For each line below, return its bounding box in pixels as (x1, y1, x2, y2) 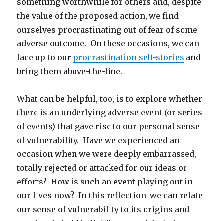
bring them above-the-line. (17, 66, 123, 76)
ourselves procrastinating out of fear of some (17, 25, 198, 35)
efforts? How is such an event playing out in (17, 177, 193, 187)
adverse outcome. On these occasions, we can (17, 38, 200, 49)
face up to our (17, 52, 74, 63)
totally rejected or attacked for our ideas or (17, 163, 187, 173)
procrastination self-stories (73, 52, 184, 63)
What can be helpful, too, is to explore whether (17, 94, 203, 104)
